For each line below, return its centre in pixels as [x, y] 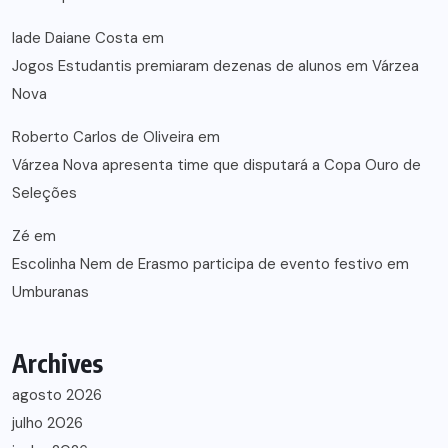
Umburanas [50, 292]
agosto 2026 [57, 395]
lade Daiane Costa [75, 38]
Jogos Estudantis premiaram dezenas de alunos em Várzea [215, 66]
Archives [57, 363]
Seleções [44, 193]
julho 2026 [47, 423]
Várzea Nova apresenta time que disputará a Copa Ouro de [216, 165]
